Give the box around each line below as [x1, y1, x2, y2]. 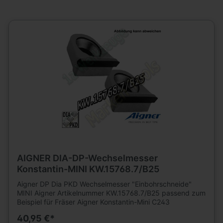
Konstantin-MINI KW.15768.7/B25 [16, 163, 159, 174]
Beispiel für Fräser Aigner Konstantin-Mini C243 [16, 197, 170, 206]
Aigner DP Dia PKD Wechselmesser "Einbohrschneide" [16, 179, 192, 188]
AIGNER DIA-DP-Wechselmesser [16, 152, 158, 163]
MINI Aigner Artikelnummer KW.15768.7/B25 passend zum [16, 188, 206, 197]
